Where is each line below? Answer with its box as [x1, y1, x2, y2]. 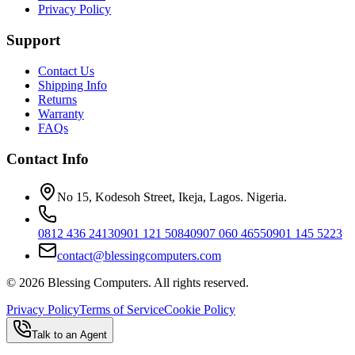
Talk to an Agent [32, 329, 107, 342]
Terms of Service [79, 303, 164, 317]
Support [6, 32, 60, 49]
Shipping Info [38, 78, 107, 92]
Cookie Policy [164, 303, 235, 317]
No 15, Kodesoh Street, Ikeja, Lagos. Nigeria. [57, 190, 287, 204]
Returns [38, 92, 77, 106]
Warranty [38, 106, 84, 120]
